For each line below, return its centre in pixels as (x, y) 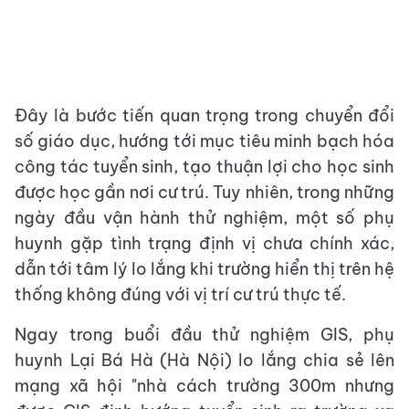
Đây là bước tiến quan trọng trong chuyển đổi (204, 115)
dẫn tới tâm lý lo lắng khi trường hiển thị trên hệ (204, 269)
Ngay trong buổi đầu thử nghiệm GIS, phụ (204, 335)
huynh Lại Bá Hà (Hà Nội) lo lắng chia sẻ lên (204, 360)
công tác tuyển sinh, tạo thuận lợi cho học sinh (204, 167)
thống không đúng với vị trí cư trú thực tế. (180, 294)
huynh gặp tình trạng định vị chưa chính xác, (204, 243)
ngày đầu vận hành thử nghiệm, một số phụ (204, 218)
